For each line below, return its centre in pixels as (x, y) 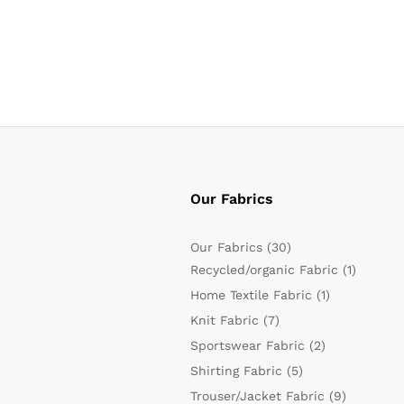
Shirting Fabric (236, 371)
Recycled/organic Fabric (264, 270)
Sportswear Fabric (247, 345)
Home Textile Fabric (251, 295)
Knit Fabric (224, 320)
